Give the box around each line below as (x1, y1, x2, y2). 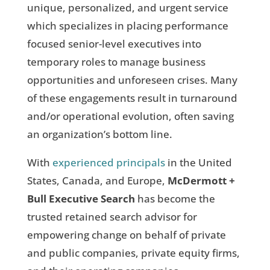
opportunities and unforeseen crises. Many (27, 72, 237, 87)
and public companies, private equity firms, (27, 245, 240, 260)
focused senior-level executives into (27, 36, 201, 51)
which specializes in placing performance (27, 18, 228, 33)
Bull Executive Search (27, 191, 135, 206)
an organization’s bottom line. (27, 127, 172, 141)
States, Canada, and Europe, (27, 173, 168, 187)
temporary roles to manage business (27, 54, 206, 69)
